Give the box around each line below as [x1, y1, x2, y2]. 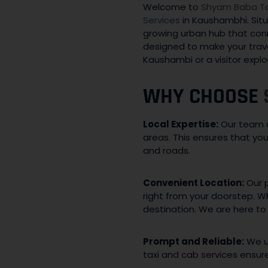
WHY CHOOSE [143, 83, 258, 110]
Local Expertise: [143, 117, 218, 130]
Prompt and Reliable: [143, 234, 244, 248]
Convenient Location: [143, 176, 244, 189]
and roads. [143, 144, 190, 157]
